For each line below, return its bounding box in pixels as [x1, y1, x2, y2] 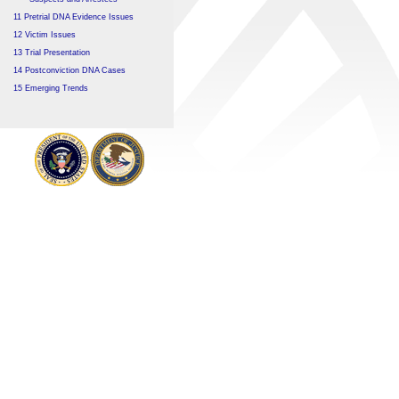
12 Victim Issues [13, 30, 76, 39]
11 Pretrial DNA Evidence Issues [13, 12, 134, 21]
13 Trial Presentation [13, 48, 90, 57]
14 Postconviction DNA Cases [13, 66, 126, 75]
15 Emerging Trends [13, 84, 88, 93]
